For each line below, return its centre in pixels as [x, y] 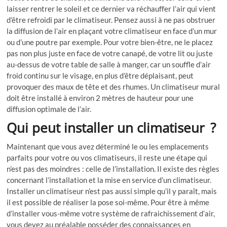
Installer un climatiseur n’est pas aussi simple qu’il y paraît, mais [112, 191]
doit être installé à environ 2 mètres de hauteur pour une [100, 98]
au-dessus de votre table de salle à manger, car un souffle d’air [109, 65]
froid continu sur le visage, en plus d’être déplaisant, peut [100, 76]
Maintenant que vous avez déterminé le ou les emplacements [108, 147]
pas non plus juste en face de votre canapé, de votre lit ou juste [110, 53]
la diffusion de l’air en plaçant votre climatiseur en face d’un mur [112, 31]
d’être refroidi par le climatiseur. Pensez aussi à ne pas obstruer [111, 20]
